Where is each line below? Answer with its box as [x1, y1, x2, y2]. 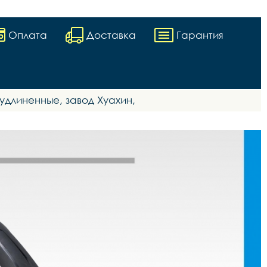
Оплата [8, 28, 47, 41]
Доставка [86, 28, 136, 41]
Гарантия [176, 28, 223, 41]
